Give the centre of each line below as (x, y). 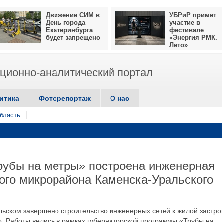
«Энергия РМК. (193, 37)
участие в (185, 23)
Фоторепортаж (65, 98)
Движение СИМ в (73, 15)
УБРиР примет (193, 15)
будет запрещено (73, 37)
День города (65, 23)
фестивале (187, 30)
